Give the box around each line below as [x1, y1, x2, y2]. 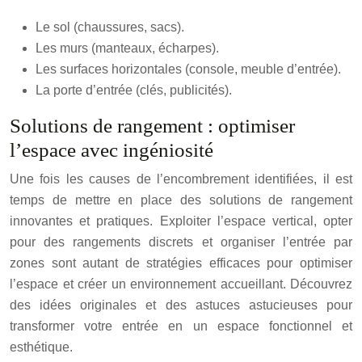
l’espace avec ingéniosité [10, 139, 213, 161]
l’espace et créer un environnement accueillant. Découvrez [10, 277, 352, 291]
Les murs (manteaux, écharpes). [36, 41, 219, 55]
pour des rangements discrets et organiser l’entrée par [10, 235, 352, 249]
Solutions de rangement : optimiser [10, 115, 295, 137]
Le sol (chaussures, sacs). [36, 20, 184, 34]
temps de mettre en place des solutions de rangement [10, 193, 352, 207]
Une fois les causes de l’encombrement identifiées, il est [10, 172, 352, 186]
